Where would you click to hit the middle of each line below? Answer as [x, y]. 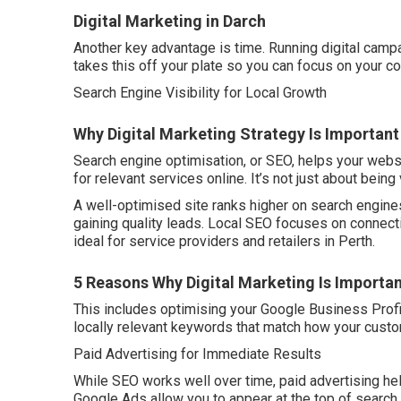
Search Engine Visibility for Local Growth [200, 92]
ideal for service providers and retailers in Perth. [224, 241]
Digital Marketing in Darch [170, 21]
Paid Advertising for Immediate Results [197, 354]
